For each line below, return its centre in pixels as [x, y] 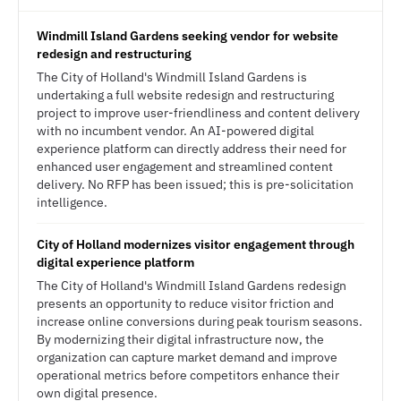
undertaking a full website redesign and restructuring [185, 95]
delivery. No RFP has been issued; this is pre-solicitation [195, 184]
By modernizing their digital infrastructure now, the [180, 339]
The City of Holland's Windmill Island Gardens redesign [192, 286]
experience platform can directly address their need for [192, 149]
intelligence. [72, 202]
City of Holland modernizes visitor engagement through [196, 244]
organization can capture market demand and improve [187, 357]
